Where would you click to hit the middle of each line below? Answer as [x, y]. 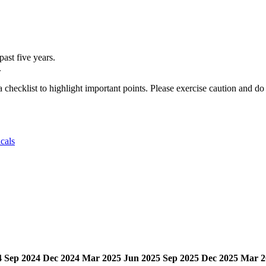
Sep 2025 [181, 258]
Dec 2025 [220, 258]
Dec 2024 [61, 258]
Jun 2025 [142, 258]
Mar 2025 [102, 258]
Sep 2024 [22, 258]
